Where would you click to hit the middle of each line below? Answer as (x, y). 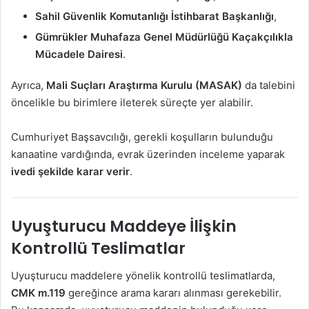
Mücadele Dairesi (79, 54)
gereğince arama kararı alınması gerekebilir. (173, 293)
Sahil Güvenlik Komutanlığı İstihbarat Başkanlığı (154, 16)
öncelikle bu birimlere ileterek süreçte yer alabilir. (132, 102)
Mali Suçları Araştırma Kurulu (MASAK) (144, 85)
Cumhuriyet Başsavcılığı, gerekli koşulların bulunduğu (142, 137)
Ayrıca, (29, 85)
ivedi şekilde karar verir (70, 171)
